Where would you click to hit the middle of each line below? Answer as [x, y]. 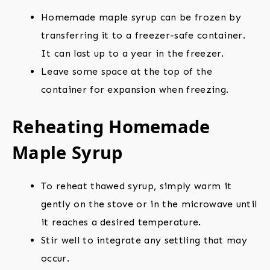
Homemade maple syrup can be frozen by [141, 17]
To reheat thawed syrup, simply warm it [137, 186]
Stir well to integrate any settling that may [144, 240]
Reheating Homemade [111, 127]
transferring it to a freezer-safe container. [143, 36]
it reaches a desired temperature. [121, 222]
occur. [55, 259]
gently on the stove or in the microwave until [149, 204]
